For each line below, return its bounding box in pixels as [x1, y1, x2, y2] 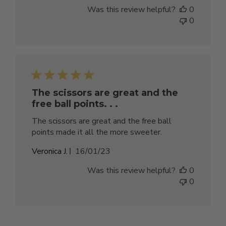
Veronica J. [32, 145, 68, 157]
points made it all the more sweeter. [32, 126, 162, 138]
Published [92, 145, 128, 156]
